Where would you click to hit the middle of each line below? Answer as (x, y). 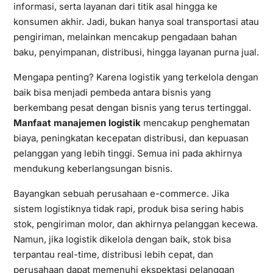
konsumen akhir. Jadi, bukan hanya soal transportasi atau (136, 21)
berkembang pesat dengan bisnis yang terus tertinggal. (132, 107)
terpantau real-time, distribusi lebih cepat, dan (113, 254)
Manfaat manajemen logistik (77, 122)
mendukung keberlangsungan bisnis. (93, 168)
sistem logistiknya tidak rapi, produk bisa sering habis (128, 208)
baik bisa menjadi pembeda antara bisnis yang (112, 92)
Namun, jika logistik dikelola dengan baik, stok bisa (122, 239)
